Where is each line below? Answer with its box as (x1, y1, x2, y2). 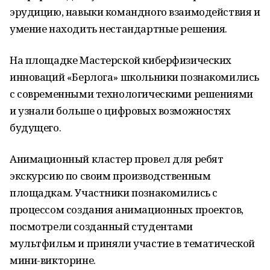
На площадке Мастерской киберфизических (10, 53, 232, 67)
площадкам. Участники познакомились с (10, 186, 218, 199)
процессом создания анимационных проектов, (10, 202, 243, 216)
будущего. (10, 121, 61, 134)
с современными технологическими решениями (10, 87, 253, 101)
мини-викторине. (10, 253, 96, 267)
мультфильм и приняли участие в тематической (10, 236, 255, 250)
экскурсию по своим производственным (10, 169, 211, 183)
